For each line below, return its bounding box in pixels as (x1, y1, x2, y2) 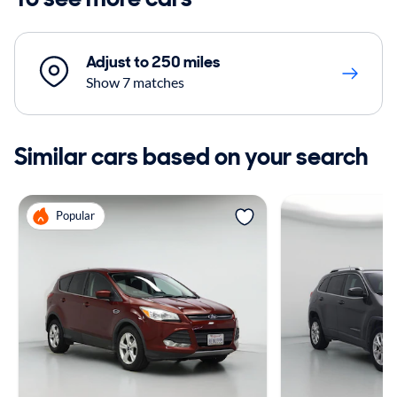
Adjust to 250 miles (86, 51, 220, 73)
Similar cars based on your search (14, 140, 368, 172)
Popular (56, 208, 95, 223)
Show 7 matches (86, 73, 184, 90)
